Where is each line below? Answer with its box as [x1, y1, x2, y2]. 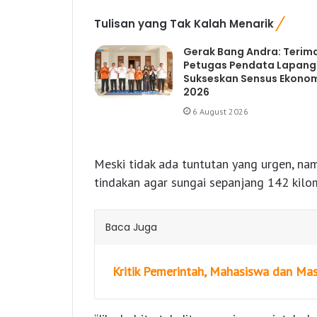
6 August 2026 [192, 106, 248, 117]
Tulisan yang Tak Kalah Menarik [94, 16, 274, 32]
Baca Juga [105, 220, 157, 235]
